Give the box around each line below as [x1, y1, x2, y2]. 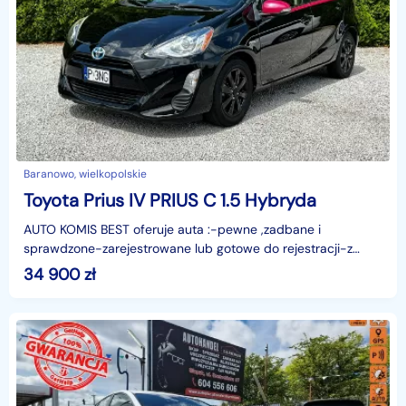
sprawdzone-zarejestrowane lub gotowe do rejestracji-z [24, 240, 353, 257]
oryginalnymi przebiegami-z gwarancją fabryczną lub [24, 259, 333, 276]
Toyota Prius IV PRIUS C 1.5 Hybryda [24, 188, 316, 213]
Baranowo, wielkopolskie [24, 167, 147, 182]
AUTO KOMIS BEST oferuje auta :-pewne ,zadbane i [24, 221, 321, 238]
